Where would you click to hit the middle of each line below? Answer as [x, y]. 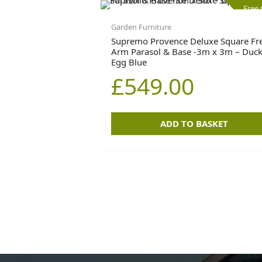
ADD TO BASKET [194, 123]
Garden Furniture [142, 27]
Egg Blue [129, 62]
